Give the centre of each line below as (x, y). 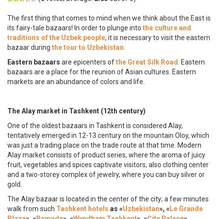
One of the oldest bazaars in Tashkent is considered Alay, (95, 125)
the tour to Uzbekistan (88, 47)
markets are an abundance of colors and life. (76, 81)
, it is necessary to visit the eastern (158, 37)
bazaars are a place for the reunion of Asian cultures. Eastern (102, 72)
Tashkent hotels (82, 208)
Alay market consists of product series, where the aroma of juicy (106, 155)
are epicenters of (88, 62)
